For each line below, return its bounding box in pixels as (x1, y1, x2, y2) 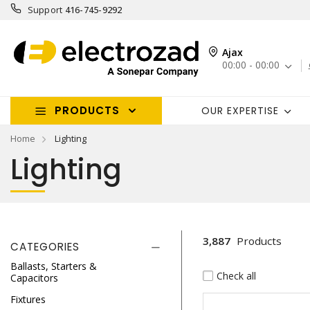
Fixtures (10, 293, 46, 306)
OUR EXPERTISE (201, 103, 279, 118)
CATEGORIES (10, 239, 80, 254)
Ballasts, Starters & (10, 259, 97, 273)
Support (27, 3, 63, 16)
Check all (216, 268, 256, 282)
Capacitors (10, 271, 58, 284)
